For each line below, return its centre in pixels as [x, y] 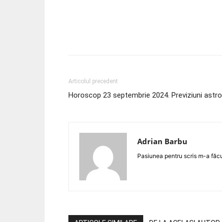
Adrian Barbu [162, 141]
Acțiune [102, 35]
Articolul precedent [93, 81]
